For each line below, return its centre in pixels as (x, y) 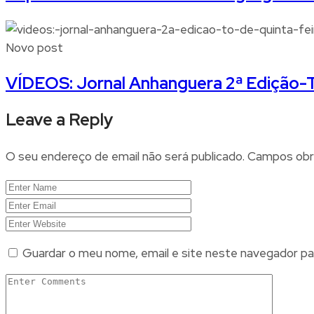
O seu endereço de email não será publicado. (125, 157)
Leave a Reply (59, 120)
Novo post (34, 48)
